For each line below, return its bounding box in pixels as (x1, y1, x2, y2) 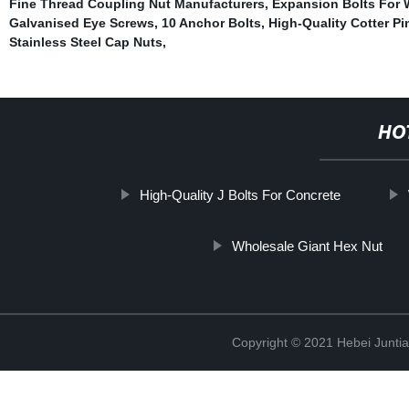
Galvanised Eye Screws (8, 15, 154, 30)
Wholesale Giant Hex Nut (231, 237, 383, 254)
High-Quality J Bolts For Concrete (139, 186, 341, 203)
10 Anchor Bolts (161, 15, 261, 30)
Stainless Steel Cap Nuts (8, 34, 163, 49)
